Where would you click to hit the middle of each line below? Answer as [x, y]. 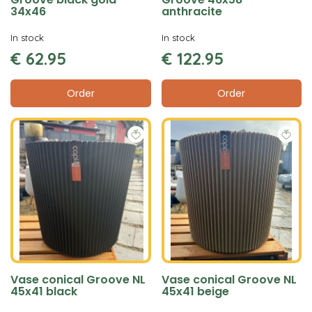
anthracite [192, 11]
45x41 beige [195, 291]
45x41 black [44, 291]
